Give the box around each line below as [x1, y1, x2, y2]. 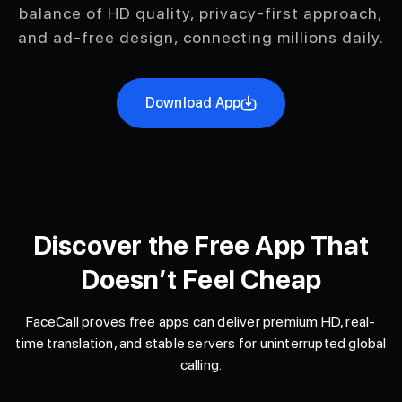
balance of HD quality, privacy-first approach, [19, 3, 383, 22]
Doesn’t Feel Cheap [80, 263, 322, 295]
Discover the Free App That [32, 229, 370, 261]
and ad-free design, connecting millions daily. [18, 27, 384, 47]
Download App [144, 93, 241, 111]
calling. [179, 355, 223, 373]
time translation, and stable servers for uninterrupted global [15, 334, 387, 352]
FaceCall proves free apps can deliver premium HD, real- [26, 312, 376, 330]
